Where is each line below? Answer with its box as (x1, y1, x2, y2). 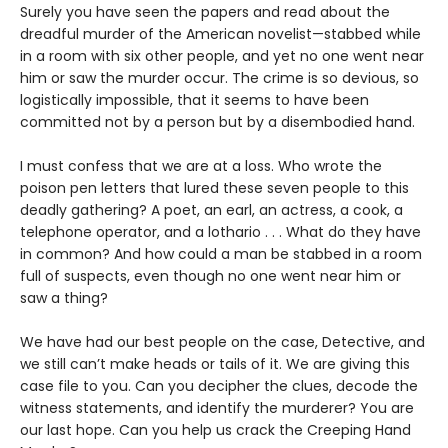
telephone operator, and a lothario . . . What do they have (20, 222, 421, 242)
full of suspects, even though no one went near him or (20, 266, 401, 286)
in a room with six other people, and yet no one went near (20, 46, 424, 66)
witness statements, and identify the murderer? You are (20, 398, 414, 418)
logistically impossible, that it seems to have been (20, 90, 369, 110)
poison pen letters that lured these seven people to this (20, 178, 409, 198)
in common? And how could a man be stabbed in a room (20, 244, 422, 264)
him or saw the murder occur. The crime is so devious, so (20, 68, 419, 88)
